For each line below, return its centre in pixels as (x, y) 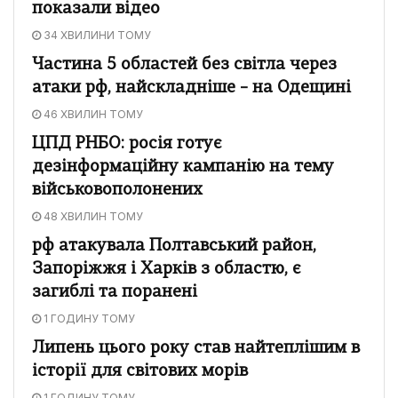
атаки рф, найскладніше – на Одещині (191, 88)
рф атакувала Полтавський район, (174, 246)
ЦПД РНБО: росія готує (127, 144)
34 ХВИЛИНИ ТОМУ (96, 35)
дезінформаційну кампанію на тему (183, 167)
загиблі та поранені (115, 292)
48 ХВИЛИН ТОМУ (92, 216)
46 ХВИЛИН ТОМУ (92, 114)
